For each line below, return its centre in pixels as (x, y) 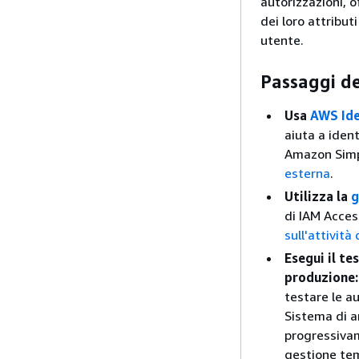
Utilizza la (318, 196)
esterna (307, 173)
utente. (282, 40)
